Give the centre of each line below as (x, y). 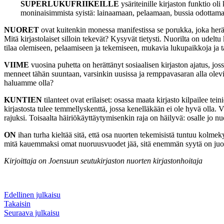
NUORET (21, 29)
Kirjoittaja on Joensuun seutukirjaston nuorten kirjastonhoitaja (103, 160)
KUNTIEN (23, 99)
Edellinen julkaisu (32, 194)
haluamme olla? (29, 82)
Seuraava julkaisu (32, 212)
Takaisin (17, 203)
